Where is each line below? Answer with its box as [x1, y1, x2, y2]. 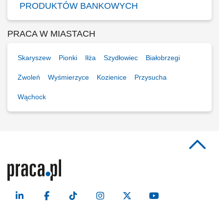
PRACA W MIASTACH [7, 29, 95, 39]
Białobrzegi [146, 54, 180, 62]
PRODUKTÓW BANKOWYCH [20, 1, 138, 11]
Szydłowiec [104, 54, 138, 62]
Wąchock [18, 93, 46, 101]
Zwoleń [18, 73, 40, 81]
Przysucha [134, 73, 167, 81]
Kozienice [97, 73, 127, 81]
